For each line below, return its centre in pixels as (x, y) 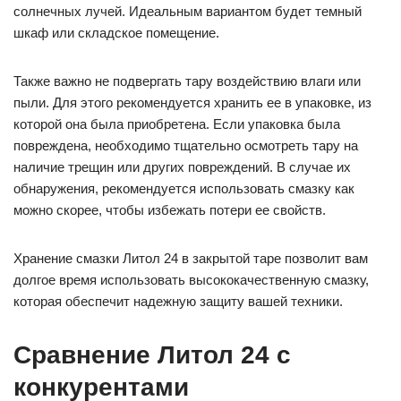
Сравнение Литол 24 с (152, 355)
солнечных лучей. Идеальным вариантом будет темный (188, 12)
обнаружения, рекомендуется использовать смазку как (184, 189)
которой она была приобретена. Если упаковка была (177, 124)
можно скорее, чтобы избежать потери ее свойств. (170, 210)
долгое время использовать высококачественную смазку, (191, 280)
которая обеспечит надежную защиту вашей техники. (178, 302)
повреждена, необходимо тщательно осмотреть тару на (186, 146)
